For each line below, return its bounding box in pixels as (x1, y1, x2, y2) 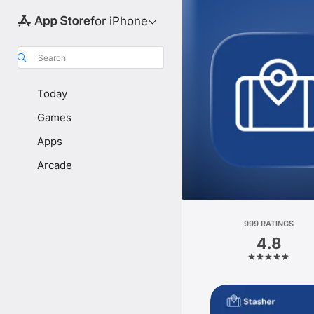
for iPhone (90, 14, 148, 28)
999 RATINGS (244, 219, 294, 228)
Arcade (37, 158, 72, 172)
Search (38, 52, 66, 63)
